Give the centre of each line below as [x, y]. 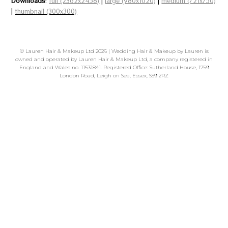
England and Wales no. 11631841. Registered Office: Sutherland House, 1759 [114, 68]
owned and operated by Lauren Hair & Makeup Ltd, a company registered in [114, 60]
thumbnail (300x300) [46, 11]
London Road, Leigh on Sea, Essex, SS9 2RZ [114, 76]
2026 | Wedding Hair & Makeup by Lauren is [151, 51]
